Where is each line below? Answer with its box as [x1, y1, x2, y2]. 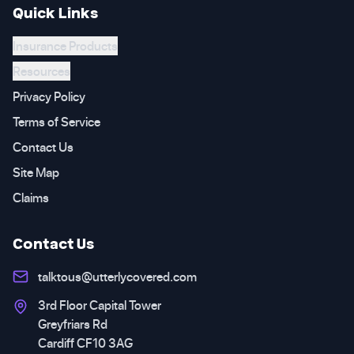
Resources [13, 62, 70, 80]
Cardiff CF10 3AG [38, 334, 133, 352]
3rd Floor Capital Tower [38, 296, 161, 314]
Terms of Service [13, 113, 100, 130]
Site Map [13, 164, 59, 181]
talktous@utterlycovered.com [38, 268, 197, 285]
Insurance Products [13, 37, 118, 55]
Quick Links [13, 3, 98, 21]
